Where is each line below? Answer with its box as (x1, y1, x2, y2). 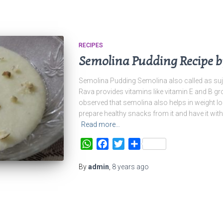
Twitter (124, 138, 148, 148)
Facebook (108, 138, 145, 148)
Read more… (81, 120, 120, 128)
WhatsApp (92, 138, 128, 148)
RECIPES (78, 41, 103, 49)
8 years (111, 162, 135, 171)
